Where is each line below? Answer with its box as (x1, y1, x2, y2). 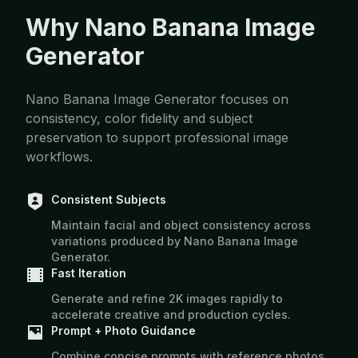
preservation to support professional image (26, 129, 288, 145)
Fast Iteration (51, 266, 126, 280)
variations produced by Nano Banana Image (51, 234, 298, 248)
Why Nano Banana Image (26, 13, 316, 42)
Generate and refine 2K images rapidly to (51, 292, 283, 305)
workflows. (26, 149, 93, 165)
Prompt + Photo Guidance (51, 324, 196, 337)
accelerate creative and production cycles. (51, 308, 291, 321)
